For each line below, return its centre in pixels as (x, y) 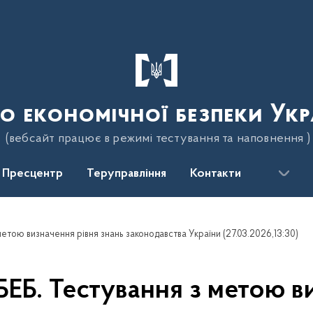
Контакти (216, 174)
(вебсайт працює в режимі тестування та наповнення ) (158, 139)
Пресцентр (32, 174)
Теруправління (126, 174)
